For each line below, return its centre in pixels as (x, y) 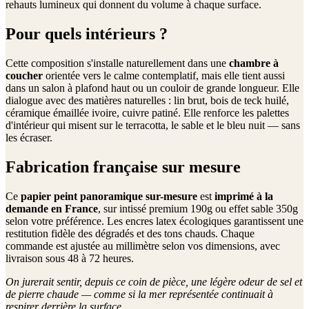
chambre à (254, 63)
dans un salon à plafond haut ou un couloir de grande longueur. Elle (152, 88)
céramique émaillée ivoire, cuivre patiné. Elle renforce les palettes (147, 113)
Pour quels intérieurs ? (87, 34)
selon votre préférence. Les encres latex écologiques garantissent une (154, 221)
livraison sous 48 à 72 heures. (70, 259)
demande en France (52, 209)
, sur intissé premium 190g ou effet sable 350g (198, 209)
